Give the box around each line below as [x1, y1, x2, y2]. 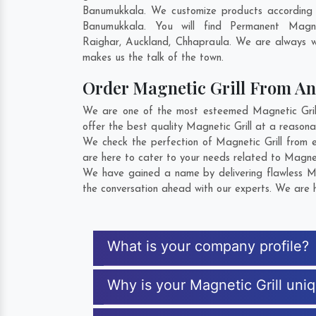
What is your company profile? [107, 238, 309, 255]
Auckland [126, 37, 169, 48]
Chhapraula [175, 37, 229, 48]
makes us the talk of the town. [83, 53, 224, 63]
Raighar [83, 37, 119, 48]
